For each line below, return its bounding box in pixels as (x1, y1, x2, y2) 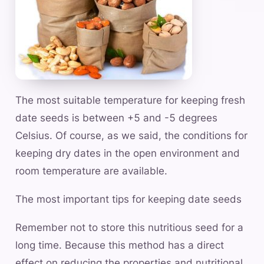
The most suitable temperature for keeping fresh (15, 94, 245, 107)
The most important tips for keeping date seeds (15, 193, 242, 206)
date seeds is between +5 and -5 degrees (15, 112, 217, 124)
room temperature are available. (15, 165, 167, 177)
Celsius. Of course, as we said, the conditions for (15, 130, 247, 142)
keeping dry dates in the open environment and (15, 147, 240, 160)
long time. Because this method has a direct (15, 239, 224, 252)
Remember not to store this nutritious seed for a (15, 222, 243, 234)
